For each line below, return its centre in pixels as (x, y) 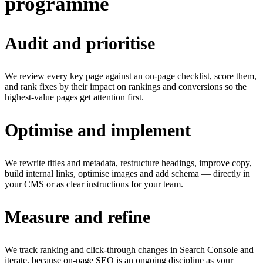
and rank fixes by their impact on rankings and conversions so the (126, 86)
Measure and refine (77, 217)
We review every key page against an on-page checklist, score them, (131, 76)
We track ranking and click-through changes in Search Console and (129, 249)
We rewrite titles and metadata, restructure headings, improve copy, (128, 163)
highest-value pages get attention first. (74, 97)
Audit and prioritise (80, 43)
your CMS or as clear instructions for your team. (94, 184)
